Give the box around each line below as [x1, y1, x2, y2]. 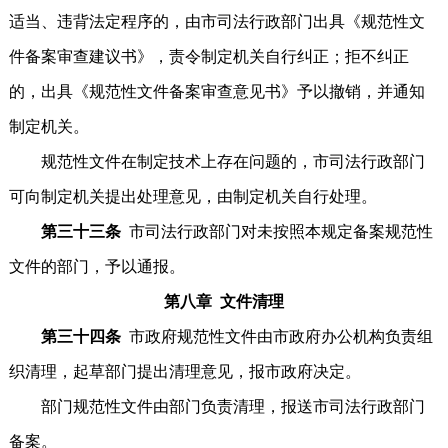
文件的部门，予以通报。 [8, 258, 185, 275]
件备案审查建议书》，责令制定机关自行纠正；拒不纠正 [8, 48, 409, 65]
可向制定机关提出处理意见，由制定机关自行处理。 [8, 188, 377, 205]
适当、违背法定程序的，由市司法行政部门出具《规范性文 [8, 13, 425, 30]
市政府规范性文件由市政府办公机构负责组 [128, 328, 433, 345]
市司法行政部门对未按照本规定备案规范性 [128, 223, 433, 240]
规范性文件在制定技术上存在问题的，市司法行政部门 [8, 153, 425, 170]
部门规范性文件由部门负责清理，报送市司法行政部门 [8, 398, 425, 415]
